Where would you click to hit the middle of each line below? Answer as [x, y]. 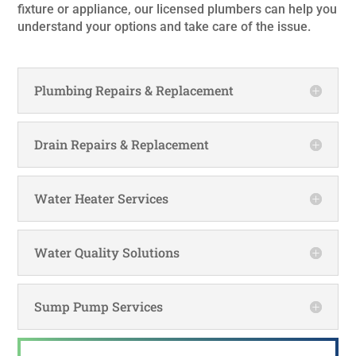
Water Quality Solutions [107, 252]
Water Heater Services [102, 198]
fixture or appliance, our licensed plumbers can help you [178, 9]
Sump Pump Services [99, 306]
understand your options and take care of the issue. [164, 27]
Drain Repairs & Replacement [122, 144]
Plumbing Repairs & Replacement [134, 90]
